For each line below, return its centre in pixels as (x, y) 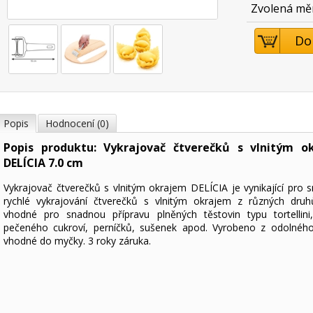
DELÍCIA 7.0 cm (43, 163)
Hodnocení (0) (77, 123)
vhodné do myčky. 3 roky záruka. (77, 241)
